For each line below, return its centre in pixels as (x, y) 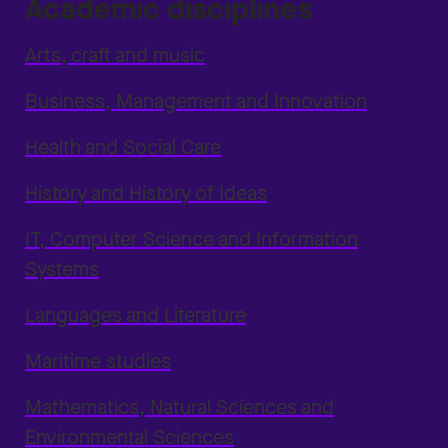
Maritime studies (98, 361)
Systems (62, 269)
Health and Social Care (123, 147)
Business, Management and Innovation (196, 101)
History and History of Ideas (146, 193)
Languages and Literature (135, 315)
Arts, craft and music (115, 55)
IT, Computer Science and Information (191, 239)
